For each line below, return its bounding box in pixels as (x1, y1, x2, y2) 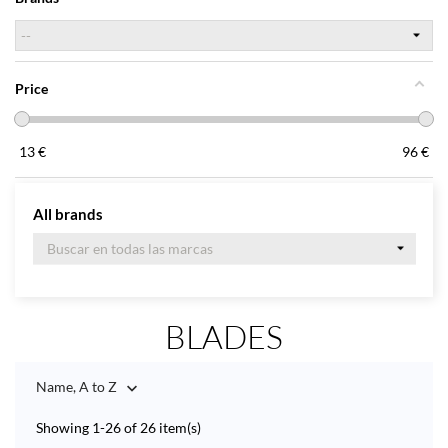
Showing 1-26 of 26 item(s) (36, 418, 201, 436)
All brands (32, 204, 103, 223)
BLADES (165, 316, 283, 356)
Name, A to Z (36, 377, 117, 395)
